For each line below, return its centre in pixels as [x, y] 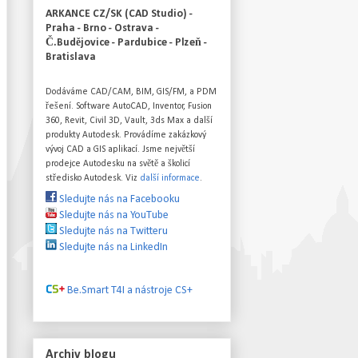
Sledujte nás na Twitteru [112, 231]
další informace [170, 178]
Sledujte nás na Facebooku [118, 199]
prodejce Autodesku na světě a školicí [118, 163]
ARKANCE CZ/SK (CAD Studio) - [119, 14]
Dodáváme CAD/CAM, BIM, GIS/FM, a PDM [131, 91]
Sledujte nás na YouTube [113, 215]
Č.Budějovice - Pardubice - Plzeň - [126, 42]
